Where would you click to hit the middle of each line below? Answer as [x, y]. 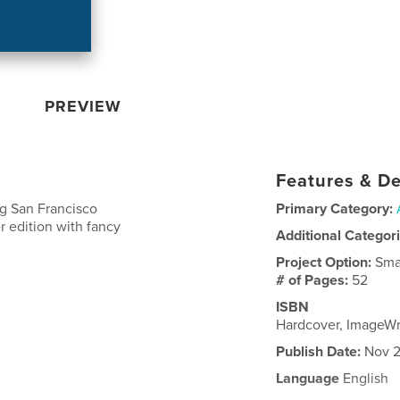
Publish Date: [319, 351]
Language [308, 378]
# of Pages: [314, 280]
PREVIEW [83, 106]
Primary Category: [335, 208]
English [364, 378]
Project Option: [326, 262]
